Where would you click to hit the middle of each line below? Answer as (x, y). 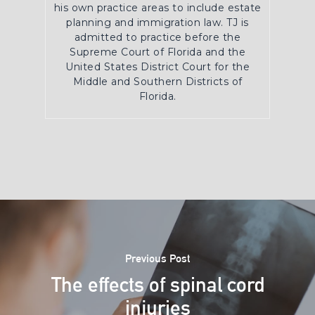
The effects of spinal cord (157, 285)
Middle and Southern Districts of (157, 82)
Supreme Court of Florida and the (157, 52)
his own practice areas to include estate (157, 8)
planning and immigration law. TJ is (157, 22)
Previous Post (157, 258)
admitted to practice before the (157, 37)
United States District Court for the (157, 67)
